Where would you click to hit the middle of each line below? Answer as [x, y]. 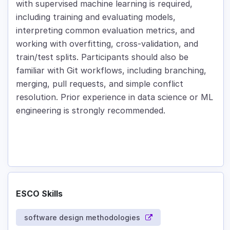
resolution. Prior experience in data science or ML [114, 97]
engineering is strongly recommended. [91, 111]
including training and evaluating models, [96, 17]
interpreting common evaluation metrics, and [105, 31]
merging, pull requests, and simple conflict [100, 84]
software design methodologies [82, 218]
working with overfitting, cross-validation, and [107, 44]
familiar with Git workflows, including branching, [111, 71]
